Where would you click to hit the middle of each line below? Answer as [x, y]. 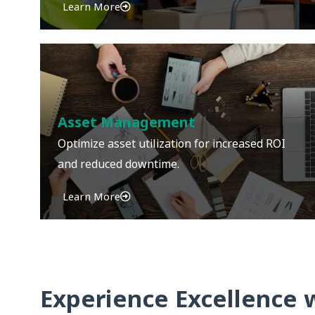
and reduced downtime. [118, 164]
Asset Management [127, 122]
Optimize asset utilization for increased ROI [172, 143]
